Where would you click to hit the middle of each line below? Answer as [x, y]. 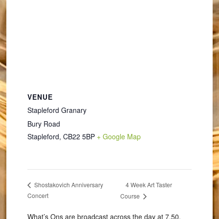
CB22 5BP [79, 136]
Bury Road [44, 124]
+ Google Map [119, 136]
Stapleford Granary [57, 110]
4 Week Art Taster [149, 184]
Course [131, 196]
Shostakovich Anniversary [68, 185]
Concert [38, 196]
